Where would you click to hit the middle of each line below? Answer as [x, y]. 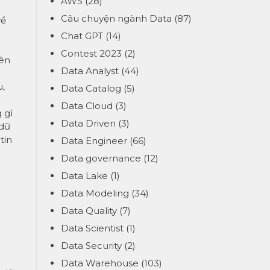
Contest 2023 [91, 53]
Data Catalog [91, 88]
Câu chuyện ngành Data [116, 18]
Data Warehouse [100, 263]
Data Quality [89, 211]
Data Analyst [90, 71]
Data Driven [88, 123]
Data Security [91, 246]
